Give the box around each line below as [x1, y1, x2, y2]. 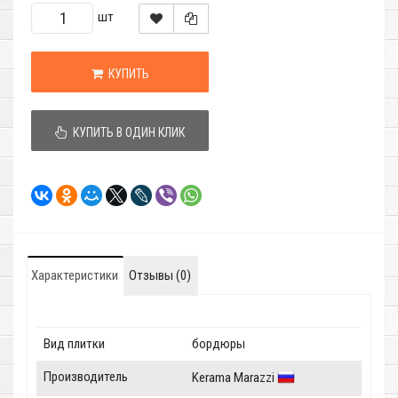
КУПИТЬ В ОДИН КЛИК [68, 125, 185, 140]
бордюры [192, 336, 245, 353]
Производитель [44, 369, 128, 386]
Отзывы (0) [129, 267, 191, 284]
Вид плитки [44, 336, 105, 353]
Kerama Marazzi [192, 370, 277, 386]
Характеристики [31, 267, 118, 284]
